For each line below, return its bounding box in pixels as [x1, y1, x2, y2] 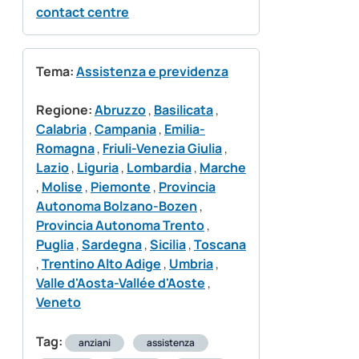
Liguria [77, 159, 119, 177]
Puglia [36, 236, 74, 254]
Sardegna [82, 236, 142, 254]
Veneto [36, 293, 81, 312]
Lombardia [127, 159, 192, 177]
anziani [79, 336, 111, 350]
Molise [42, 178, 83, 196]
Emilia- [164, 120, 205, 139]
